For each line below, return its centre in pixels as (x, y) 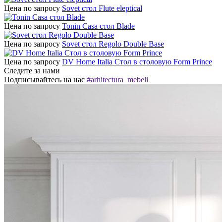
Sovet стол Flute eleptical (102, 8)
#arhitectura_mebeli (117, 80)
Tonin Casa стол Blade (98, 26)
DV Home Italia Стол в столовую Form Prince (137, 62)
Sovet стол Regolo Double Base (113, 44)
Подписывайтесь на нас (45, 80)
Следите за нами (32, 71)
